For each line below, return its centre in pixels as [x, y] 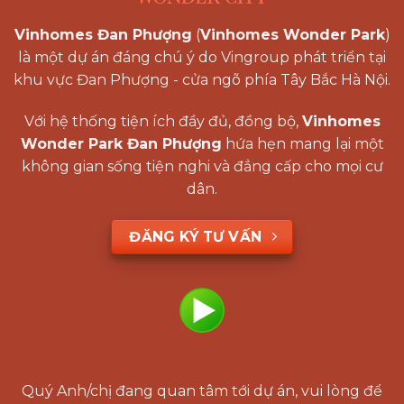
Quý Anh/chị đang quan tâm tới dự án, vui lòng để [202, 390]
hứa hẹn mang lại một [303, 143]
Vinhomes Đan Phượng [103, 35]
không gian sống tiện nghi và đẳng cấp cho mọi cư [202, 166]
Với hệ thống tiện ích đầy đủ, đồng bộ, [163, 121]
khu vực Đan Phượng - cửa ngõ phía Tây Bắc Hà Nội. [202, 80]
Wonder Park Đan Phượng [121, 143]
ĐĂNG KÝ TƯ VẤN [195, 236]
